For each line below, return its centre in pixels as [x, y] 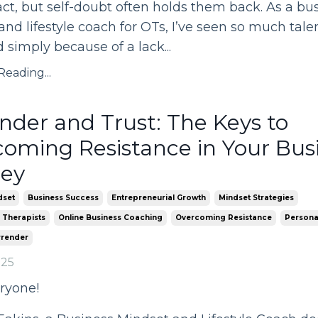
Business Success [63, 198]
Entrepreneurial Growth [158, 198]
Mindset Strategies [256, 198]
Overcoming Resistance [223, 218]
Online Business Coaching [110, 218]
